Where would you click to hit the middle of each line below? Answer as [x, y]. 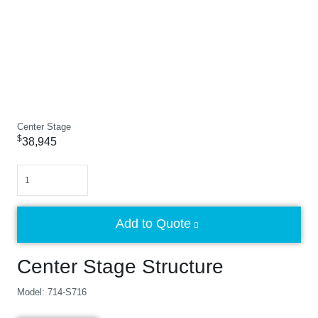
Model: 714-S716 [52, 292]
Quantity [34, 171]
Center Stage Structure [120, 267]
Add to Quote [153, 224]
